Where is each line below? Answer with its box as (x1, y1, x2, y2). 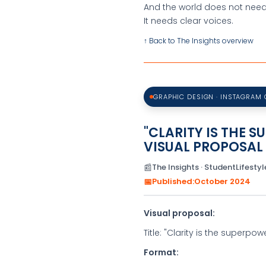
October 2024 (194, 176, 251, 187)
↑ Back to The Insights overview (144, 36, 254, 46)
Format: (144, 246, 179, 258)
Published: (152, 176, 194, 187)
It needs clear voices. (144, 15, 233, 27)
